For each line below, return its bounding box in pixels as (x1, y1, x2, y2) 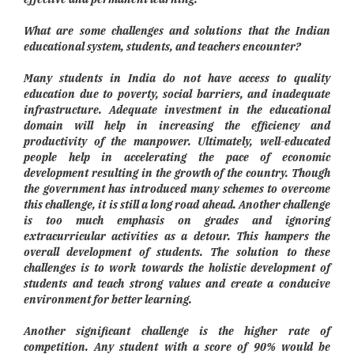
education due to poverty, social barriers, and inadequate (24, 87, 330, 102)
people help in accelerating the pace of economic (24, 150, 330, 165)
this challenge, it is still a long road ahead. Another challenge (24, 198, 330, 213)
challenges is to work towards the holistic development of (24, 261, 330, 276)
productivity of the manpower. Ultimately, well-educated (24, 134, 330, 149)
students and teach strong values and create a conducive (24, 277, 330, 292)
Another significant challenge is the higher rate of (24, 324, 330, 339)
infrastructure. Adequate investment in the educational (24, 103, 330, 118)
